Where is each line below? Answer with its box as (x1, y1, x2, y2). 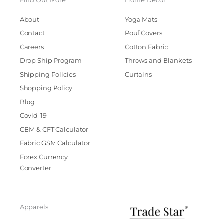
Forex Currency (20, 153, 68, 161)
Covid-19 (20, 112, 47, 120)
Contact (20, 29, 45, 37)
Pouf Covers (125, 29, 162, 37)
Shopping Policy (20, 84, 72, 92)
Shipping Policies (20, 71, 76, 79)
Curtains (125, 71, 152, 79)
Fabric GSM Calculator (20, 139, 90, 147)
